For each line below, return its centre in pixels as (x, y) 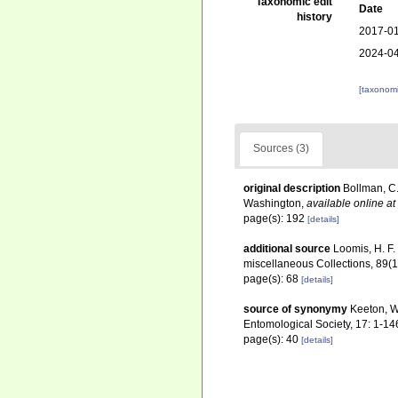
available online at (351, 203)
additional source (287, 249)
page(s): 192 (275, 219)
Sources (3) (281, 148)
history (315, 17)
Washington (272, 203)
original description (292, 188)
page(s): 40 (272, 339)
